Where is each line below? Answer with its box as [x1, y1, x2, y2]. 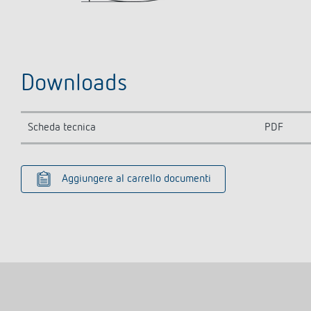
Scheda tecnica [28, 122, 96, 133]
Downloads [21, 72, 128, 96]
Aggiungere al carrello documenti [62, 174, 211, 185]
